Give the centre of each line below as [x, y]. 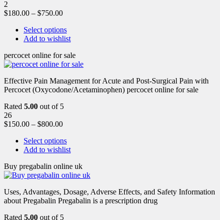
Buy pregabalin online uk [43, 166]
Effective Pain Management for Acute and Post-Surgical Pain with [106, 81]
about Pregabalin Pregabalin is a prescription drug [81, 200]
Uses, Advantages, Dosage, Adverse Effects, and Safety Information [110, 192]
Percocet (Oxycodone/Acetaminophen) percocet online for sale [101, 89]
